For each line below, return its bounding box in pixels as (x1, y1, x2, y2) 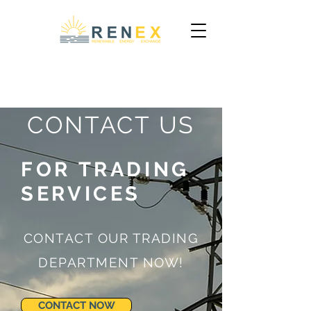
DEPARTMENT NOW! (38, 255, 184, 270)
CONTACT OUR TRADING (23, 230, 199, 246)
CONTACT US (26, 111, 196, 139)
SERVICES (21, 182, 142, 205)
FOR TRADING (21, 158, 190, 181)
